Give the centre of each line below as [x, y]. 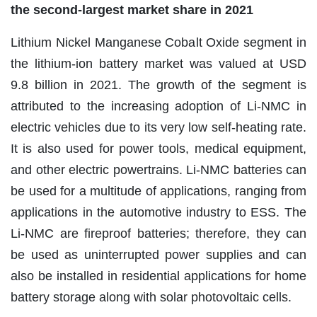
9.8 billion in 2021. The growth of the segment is [158, 85]
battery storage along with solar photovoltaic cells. [151, 297]
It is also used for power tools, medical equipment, [158, 148]
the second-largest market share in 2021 [132, 10]
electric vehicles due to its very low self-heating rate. [158, 127]
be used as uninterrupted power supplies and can [158, 254]
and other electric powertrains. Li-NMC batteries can [158, 169]
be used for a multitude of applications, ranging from [158, 191]
